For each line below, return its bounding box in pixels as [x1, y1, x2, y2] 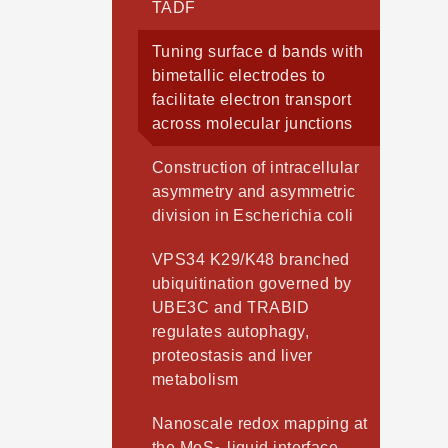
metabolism [152, 371, 239, 389]
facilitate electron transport [152, 91, 352, 109]
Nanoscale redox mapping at [152, 415, 368, 433]
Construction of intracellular [152, 159, 360, 177]
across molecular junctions [152, 115, 353, 133]
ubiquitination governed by [152, 275, 352, 293]
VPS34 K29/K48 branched [152, 251, 350, 269]
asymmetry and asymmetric [152, 183, 356, 201]
